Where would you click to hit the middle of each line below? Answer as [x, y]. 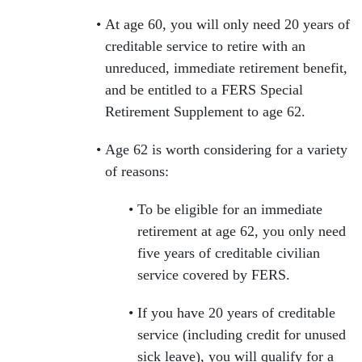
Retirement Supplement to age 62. [207, 112]
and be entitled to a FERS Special [204, 90]
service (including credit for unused [242, 335]
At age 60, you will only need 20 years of [227, 25]
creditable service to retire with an [205, 46]
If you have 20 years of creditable [236, 313]
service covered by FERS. [216, 275]
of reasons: [139, 172]
